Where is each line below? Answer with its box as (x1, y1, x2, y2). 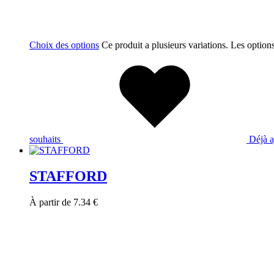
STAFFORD (29, 168, 107, 185)
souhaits (29, 134, 61, 145)
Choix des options (29, 40, 99, 51)
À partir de (29, 196, 73, 207)
